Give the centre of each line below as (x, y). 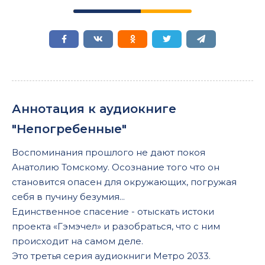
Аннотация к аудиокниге (94, 109)
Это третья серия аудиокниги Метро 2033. (111, 256)
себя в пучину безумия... (70, 197)
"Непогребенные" (69, 129)
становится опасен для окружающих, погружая (124, 182)
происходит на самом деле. (77, 241)
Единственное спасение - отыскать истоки (113, 211)
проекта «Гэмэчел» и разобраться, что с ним (116, 226)
